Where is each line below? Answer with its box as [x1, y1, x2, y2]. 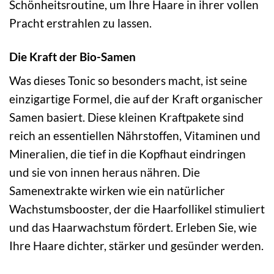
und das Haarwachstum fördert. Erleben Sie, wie [9, 220, 257, 235]
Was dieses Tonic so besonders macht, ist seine [9, 73, 247, 88]
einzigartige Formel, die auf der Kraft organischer [9, 92, 263, 106]
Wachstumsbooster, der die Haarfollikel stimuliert [9, 202, 265, 217]
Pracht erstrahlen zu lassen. [9, 15, 152, 30]
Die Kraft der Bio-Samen [9, 49, 136, 64]
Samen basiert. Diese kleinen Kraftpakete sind [9, 110, 244, 125]
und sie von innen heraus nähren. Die [9, 165, 200, 180]
